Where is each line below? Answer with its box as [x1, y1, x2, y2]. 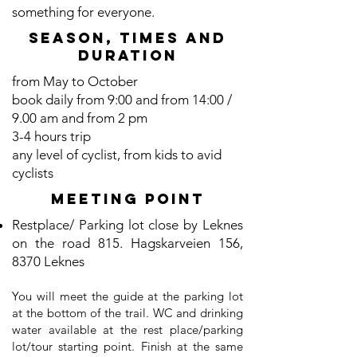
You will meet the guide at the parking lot [12, 288, 243, 304]
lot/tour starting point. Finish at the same [12, 339, 243, 354]
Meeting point [50, 190, 205, 208]
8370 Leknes [12, 253, 84, 269]
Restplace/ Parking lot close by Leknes [12, 217, 243, 233]
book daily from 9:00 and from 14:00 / [12, 92, 232, 108]
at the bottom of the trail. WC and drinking [12, 305, 243, 320]
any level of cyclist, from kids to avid [12, 147, 222, 163]
